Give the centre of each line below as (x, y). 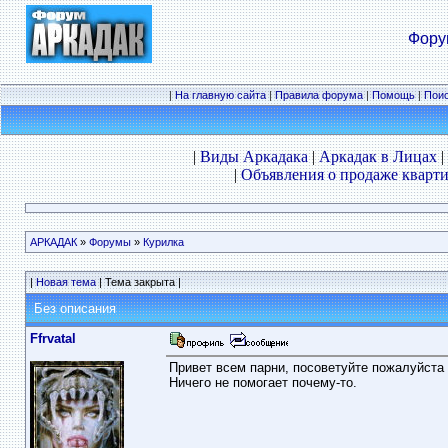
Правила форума (319, 95)
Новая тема (65, 282)
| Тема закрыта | (138, 282)
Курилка (163, 242)
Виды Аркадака (254, 156)
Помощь (393, 95)
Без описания (72, 308)
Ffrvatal (52, 338)
